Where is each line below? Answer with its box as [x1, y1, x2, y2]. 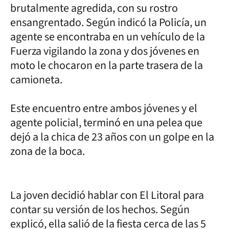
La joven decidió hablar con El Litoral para [10, 187, 204, 203]
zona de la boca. [10, 143, 85, 159]
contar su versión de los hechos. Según [10, 201, 190, 218]
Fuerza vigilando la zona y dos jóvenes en [10, 43, 199, 59]
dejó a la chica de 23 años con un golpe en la [10, 129, 214, 145]
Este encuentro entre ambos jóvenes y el [10, 100, 197, 117]
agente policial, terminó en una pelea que [10, 114, 202, 131]
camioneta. [10, 72, 62, 88]
